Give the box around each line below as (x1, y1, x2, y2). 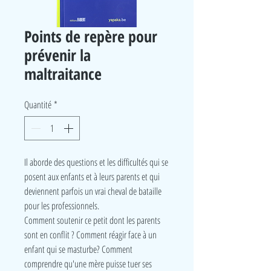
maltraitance (24, 63, 102, 85)
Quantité (24, 98, 51, 111)
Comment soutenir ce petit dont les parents (24, 214, 160, 227)
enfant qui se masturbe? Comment (24, 243, 132, 256)
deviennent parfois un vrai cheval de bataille (24, 184, 162, 198)
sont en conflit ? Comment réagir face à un (24, 228, 157, 241)
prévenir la (24, 44, 91, 66)
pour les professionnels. (24, 199, 99, 212)
